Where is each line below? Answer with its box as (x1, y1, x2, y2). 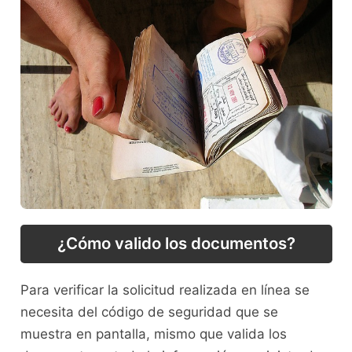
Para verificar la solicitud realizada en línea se (20, 281, 310, 298)
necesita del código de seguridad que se (20, 303, 278, 320)
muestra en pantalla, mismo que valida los (20, 325, 287, 342)
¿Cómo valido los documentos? (57, 233, 295, 254)
